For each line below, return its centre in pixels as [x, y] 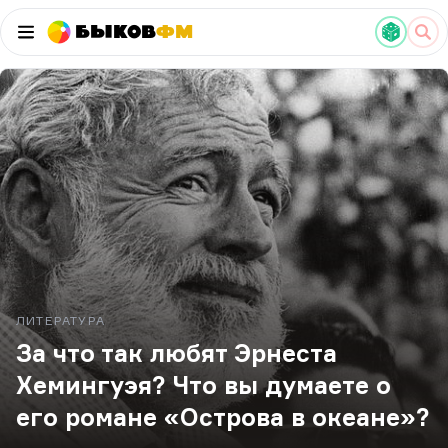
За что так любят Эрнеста [176, 353]
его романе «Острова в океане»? [223, 417]
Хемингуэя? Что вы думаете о [203, 385]
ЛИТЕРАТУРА [60, 320]
